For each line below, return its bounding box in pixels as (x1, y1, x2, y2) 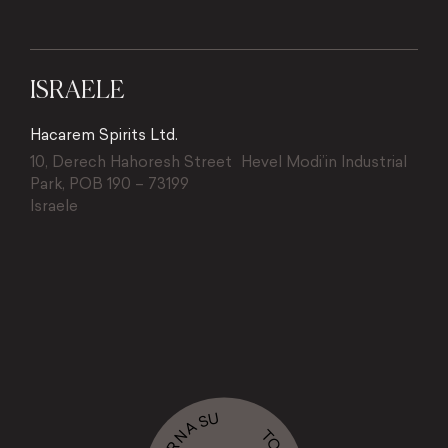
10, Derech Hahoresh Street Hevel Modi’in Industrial (29, 151, 407, 172)
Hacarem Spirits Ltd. (29, 124, 178, 145)
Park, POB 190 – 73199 (29, 173, 189, 194)
